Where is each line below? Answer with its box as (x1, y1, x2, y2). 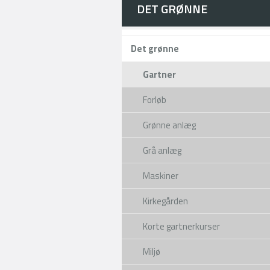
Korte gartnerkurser (143, 219, 220, 233)
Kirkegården (143, 194, 188, 208)
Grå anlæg (143, 143, 181, 157)
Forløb (143, 93, 166, 107)
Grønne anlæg (143, 118, 196, 132)
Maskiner (143, 169, 178, 183)
